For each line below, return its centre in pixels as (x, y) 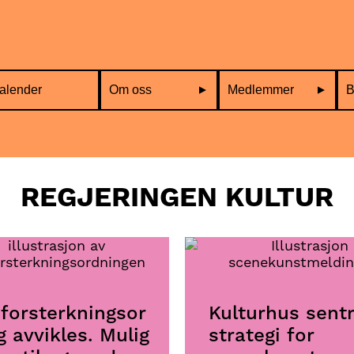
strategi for (261, 335)
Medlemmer (261, 89)
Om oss (130, 89)
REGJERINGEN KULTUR (177, 197)
